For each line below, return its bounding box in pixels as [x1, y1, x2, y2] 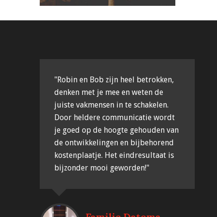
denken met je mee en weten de [54, 87, 163, 97]
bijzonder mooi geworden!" [54, 163, 149, 172]
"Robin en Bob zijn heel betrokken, [54, 75, 174, 84]
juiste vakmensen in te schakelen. [54, 100, 169, 109]
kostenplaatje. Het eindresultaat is [54, 150, 174, 160]
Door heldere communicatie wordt [54, 112, 175, 122]
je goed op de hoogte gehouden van [54, 125, 179, 135]
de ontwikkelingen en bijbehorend [54, 138, 174, 147]
